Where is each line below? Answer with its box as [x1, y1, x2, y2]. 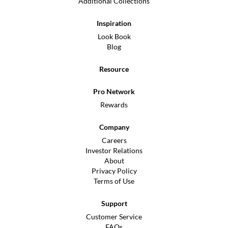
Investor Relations [85, 146, 142, 155]
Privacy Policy [91, 166, 137, 175]
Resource [99, 65, 129, 73]
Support [101, 199, 127, 208]
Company [99, 123, 129, 131]
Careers [101, 136, 127, 145]
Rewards [100, 100, 128, 109]
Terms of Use [94, 177, 134, 185]
